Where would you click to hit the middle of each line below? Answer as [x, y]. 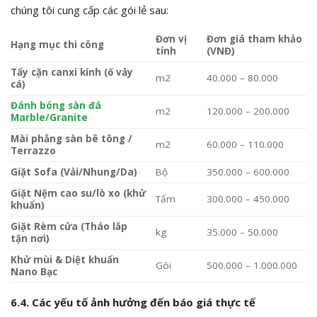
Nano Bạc [34, 272]
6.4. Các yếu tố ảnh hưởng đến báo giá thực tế [133, 302]
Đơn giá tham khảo [254, 39]
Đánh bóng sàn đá [56, 106]
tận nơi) [30, 239]
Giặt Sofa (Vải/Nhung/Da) [74, 172]
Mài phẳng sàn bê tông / [71, 139]
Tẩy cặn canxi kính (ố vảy [72, 73]
